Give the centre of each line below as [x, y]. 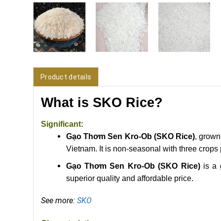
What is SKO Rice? [102, 102]
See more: [59, 200]
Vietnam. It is [88, 149]
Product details [66, 77]
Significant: [62, 124]
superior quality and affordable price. [129, 178]
